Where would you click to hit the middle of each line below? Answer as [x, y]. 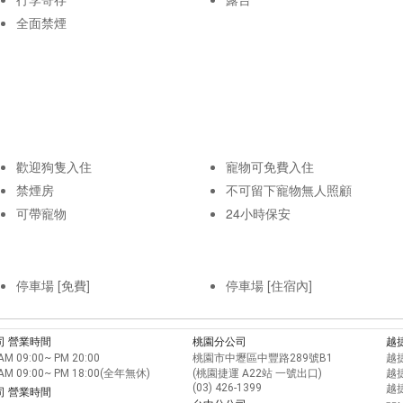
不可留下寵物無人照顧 [289, 189]
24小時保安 [258, 213]
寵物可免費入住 [270, 166]
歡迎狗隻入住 [54, 166]
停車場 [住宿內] [269, 285]
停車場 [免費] [53, 285]
